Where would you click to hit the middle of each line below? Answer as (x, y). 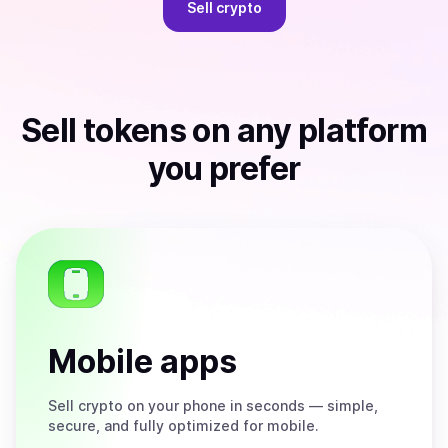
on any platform (306, 130)
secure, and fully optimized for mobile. (183, 425)
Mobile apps (142, 361)
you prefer (224, 168)
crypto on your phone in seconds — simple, (226, 405)
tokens (134, 130)
